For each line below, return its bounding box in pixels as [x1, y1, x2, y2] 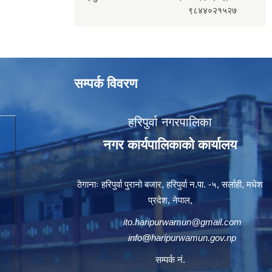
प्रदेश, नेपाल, [148, 195, 192, 205]
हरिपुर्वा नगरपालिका [128, 115, 212, 129]
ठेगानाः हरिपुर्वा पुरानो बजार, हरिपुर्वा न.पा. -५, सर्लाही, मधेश [77, 179, 263, 189]
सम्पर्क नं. [155, 254, 185, 265]
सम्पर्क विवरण [74, 76, 137, 91]
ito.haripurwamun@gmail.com [123, 217, 242, 227]
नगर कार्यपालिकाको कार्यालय [103, 137, 237, 152]
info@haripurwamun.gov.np [128, 233, 236, 243]
